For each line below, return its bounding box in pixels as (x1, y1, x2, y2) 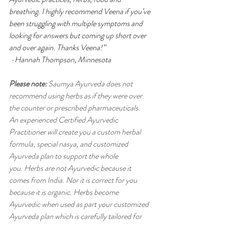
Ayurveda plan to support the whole (9, 150, 120, 162)
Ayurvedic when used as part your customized (9, 198, 150, 210)
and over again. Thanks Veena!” (9, 42, 105, 54)
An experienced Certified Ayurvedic (9, 114, 120, 126)
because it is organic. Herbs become (9, 186, 120, 198)
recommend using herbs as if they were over (9, 90, 144, 102)
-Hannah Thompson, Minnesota (11, 54, 113, 66)
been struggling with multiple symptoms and (9, 18, 144, 30)
